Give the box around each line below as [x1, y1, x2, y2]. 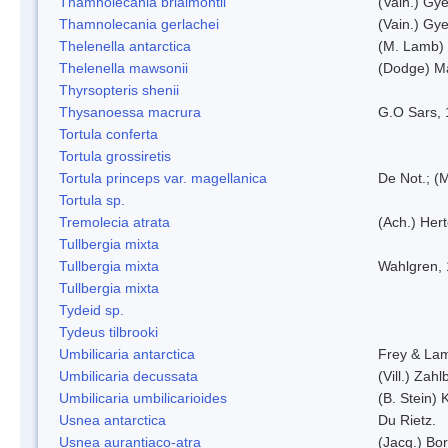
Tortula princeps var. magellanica [59, 169, 267, 186]
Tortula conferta [59, 125, 158, 142]
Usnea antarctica [59, 411, 166, 428]
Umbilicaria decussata [59, 367, 198, 384]
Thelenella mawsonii [59, 59, 188, 76]
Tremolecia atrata [59, 213, 170, 230]
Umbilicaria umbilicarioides [59, 389, 227, 406]
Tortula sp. [59, 191, 125, 208]
